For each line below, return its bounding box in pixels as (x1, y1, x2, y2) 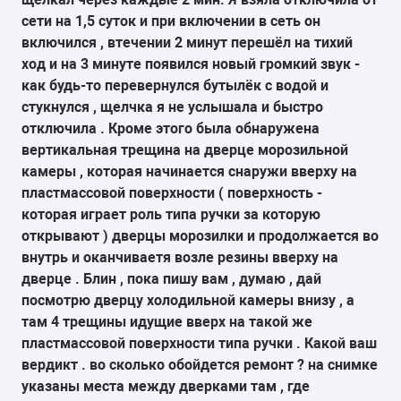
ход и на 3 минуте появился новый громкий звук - (21, 55, 360, 73)
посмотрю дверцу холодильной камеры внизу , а (21, 291, 354, 309)
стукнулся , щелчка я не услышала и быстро (21, 98, 323, 115)
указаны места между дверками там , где (21, 377, 310, 395)
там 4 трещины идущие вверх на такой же (21, 312, 312, 330)
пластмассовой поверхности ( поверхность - (21, 183, 322, 201)
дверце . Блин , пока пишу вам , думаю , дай (21, 269, 321, 287)
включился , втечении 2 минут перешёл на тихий (21, 33, 353, 51)
